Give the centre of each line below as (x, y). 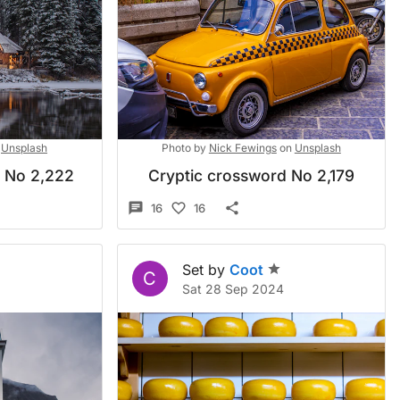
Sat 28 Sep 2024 (233, 289)
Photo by (183, 148)
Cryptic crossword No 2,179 (251, 175)
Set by (203, 270)
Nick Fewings (242, 148)
